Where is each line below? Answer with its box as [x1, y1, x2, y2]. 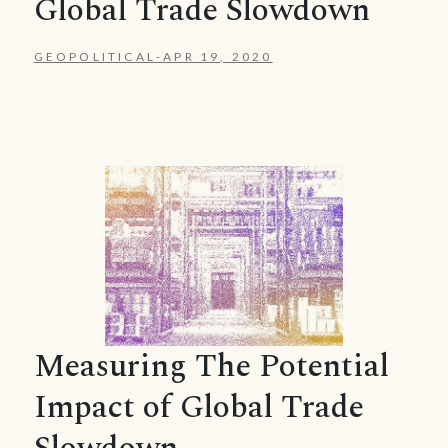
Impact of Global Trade [33, 382, 364, 432]
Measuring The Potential [33, 341, 389, 391]
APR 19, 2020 [163, 48, 273, 64]
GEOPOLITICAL [33, 48, 156, 64]
